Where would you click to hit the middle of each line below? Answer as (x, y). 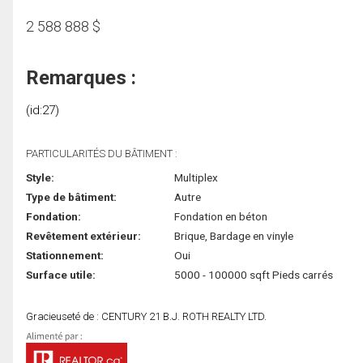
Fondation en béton (220, 216)
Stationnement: (65, 255)
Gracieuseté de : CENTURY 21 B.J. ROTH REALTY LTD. (146, 316)
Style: (40, 177)
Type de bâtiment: (71, 196)
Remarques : (81, 77)
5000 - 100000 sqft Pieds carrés (253, 274)
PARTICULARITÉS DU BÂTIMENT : (102, 153)
